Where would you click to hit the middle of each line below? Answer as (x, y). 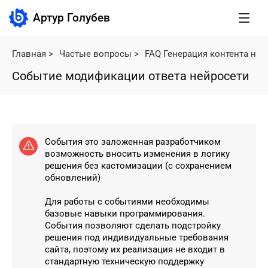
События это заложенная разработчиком (133, 142)
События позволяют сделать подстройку (133, 226)
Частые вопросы (95, 54)
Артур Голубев (71, 18)
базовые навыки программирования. (125, 214)
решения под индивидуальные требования (137, 237)
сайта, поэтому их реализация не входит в (135, 249)
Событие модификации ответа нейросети (131, 76)
